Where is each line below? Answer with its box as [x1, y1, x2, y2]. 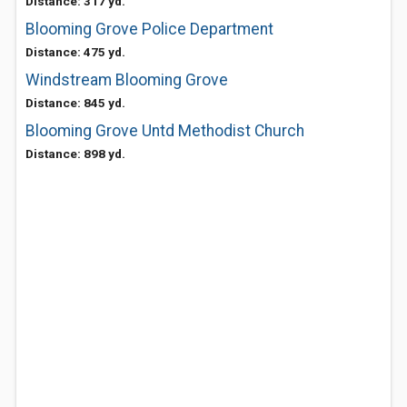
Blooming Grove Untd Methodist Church [25, 122, 304, 140]
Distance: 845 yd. [25, 95, 125, 110]
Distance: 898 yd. [25, 146, 125, 161]
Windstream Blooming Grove [25, 71, 228, 89]
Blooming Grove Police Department [25, 20, 273, 38]
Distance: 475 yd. [25, 45, 125, 59]
